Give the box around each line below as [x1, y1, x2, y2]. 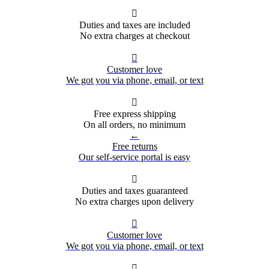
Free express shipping [93, 109, 176, 119]
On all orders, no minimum [83, 119, 186, 130]
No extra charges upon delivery [75, 196, 194, 207]
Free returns [112, 141, 157, 152]
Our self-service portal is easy [79, 152, 190, 163]
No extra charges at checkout [79, 31, 190, 41]
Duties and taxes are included [79, 20, 190, 31]
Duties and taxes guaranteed [81, 186, 188, 196]
